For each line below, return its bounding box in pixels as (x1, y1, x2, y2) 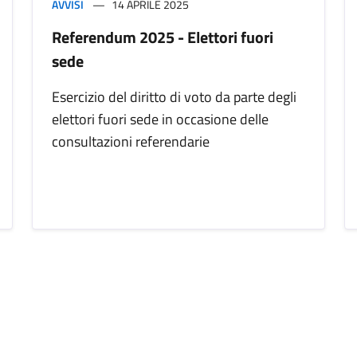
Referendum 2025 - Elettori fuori (52, 25, 273, 50)
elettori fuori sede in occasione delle (52, 108, 269, 131)
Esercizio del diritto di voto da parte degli (52, 86, 296, 108)
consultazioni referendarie (52, 131, 210, 153)
